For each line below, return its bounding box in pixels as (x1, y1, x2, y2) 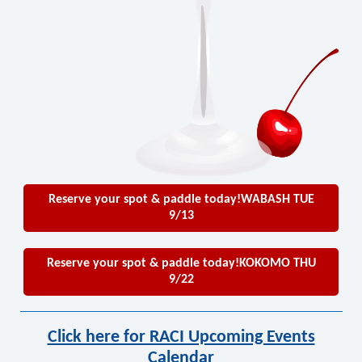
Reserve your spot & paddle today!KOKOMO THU (46, 257, 316, 270)
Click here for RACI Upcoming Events (47, 328, 315, 347)
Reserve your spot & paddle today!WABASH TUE (48, 193, 314, 206)
